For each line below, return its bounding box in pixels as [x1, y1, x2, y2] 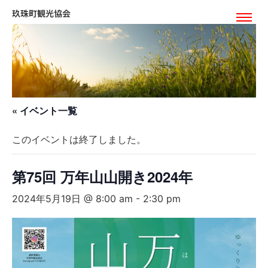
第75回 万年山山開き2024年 [12, 166, 193, 187]
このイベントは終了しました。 [12, 133, 146, 146]
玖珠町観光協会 [12, 7, 71, 19]
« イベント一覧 [12, 103, 77, 118]
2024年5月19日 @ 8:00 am [12, 193, 133, 205]
